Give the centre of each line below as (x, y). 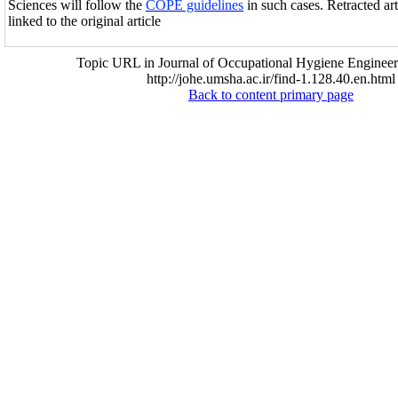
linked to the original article (84, 21)
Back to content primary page (271, 95)
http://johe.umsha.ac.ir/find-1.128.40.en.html (271, 79)
